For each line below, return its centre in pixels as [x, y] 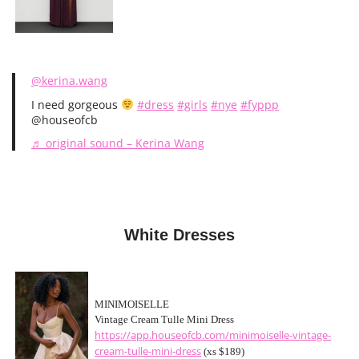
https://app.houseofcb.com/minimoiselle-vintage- [213, 335]
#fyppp [259, 105]
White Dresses [179, 235]
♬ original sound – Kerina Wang [118, 143]
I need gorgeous [76, 105]
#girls [192, 105]
